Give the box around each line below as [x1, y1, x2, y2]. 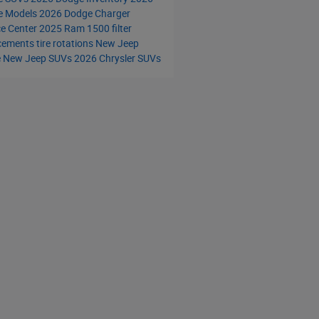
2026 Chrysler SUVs [73, 52, 161, 64]
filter [111, 22, 132, 34]
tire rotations [36, 37, 95, 49]
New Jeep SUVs [2, 52, 74, 64]
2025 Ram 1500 [38, 22, 112, 34]
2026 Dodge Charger [38, 7, 130, 19]
